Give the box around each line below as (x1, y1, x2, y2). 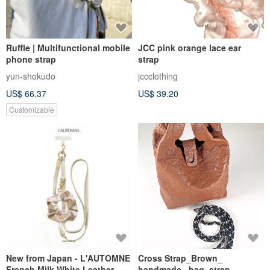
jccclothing (138, 69, 178, 82)
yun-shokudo (6, 69, 55, 82)
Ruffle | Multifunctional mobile (6, 42, 130, 54)
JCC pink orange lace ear (138, 42, 241, 54)
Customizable (9, 104, 54, 115)
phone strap (6, 53, 56, 65)
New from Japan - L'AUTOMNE (6, 251, 130, 264)
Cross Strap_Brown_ (138, 251, 222, 264)
